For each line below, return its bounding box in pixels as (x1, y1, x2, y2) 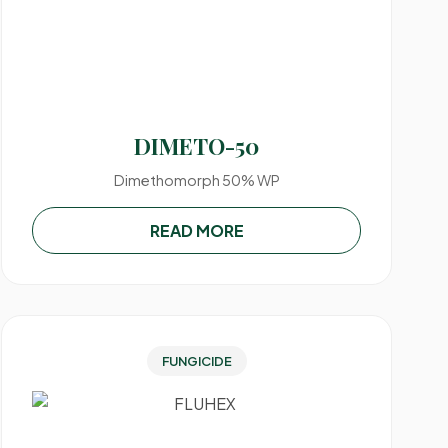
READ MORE (149, 220, 244, 241)
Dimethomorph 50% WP (113, 171, 280, 189)
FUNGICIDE (161, 353, 232, 369)
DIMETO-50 (134, 131, 260, 161)
